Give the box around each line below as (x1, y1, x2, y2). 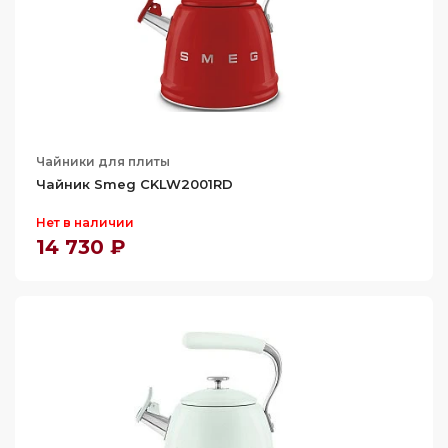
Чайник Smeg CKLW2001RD (36, 176, 233, 192)
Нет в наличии (36, 215, 134, 230)
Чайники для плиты (36, 154, 170, 169)
